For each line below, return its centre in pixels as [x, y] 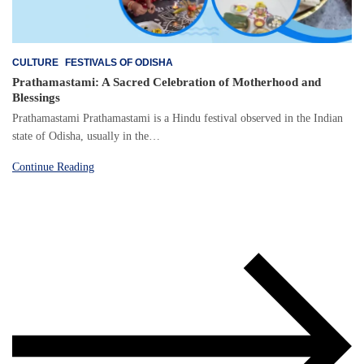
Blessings [36, 98]
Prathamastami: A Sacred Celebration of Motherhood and [167, 82]
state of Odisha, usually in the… [86, 136]
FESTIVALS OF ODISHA [119, 63]
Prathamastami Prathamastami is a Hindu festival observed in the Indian [178, 119]
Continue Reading [53, 167]
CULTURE [35, 63]
